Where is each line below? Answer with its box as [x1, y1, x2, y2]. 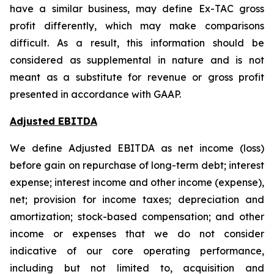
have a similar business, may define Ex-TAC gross [10, 2, 264, 15]
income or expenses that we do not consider [10, 228, 264, 240]
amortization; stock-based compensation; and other [10, 210, 264, 223]
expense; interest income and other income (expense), [10, 176, 264, 188]
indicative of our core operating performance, [10, 245, 264, 257]
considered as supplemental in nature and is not [10, 54, 264, 66]
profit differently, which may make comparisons [10, 20, 264, 32]
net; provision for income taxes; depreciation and [10, 193, 264, 206]
